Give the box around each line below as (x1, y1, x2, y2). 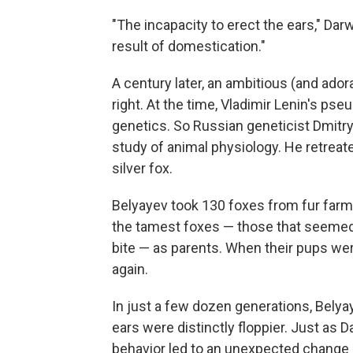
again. (112, 260, 148, 277)
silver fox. (112, 159, 173, 176)
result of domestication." (112, 37, 266, 54)
